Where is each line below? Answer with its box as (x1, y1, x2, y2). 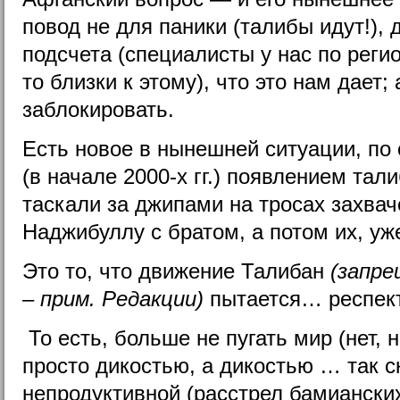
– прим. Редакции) (22, 286, 204, 311)
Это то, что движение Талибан (22, 258, 330, 283)
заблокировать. (22, 96, 174, 121)
